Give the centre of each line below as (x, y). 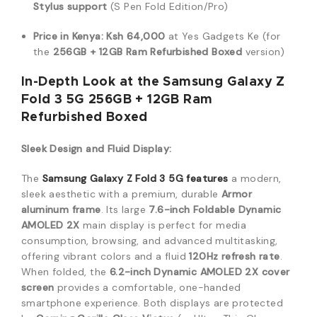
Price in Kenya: (68, 36)
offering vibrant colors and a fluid (105, 256)
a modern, (255, 178)
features (206, 178)
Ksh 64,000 (137, 36)
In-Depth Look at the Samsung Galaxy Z (153, 82)
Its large (128, 209)
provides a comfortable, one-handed (148, 287)
